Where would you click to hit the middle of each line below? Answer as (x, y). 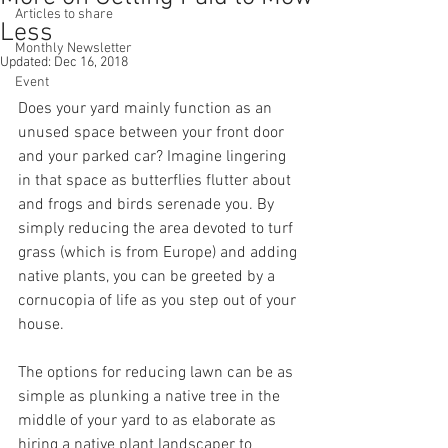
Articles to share (64, 14)
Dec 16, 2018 (91, 62)
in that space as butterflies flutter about (156, 181)
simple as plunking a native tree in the (151, 397)
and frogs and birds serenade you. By (148, 205)
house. (41, 325)
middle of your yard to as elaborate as (149, 421)
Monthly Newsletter (73, 48)
